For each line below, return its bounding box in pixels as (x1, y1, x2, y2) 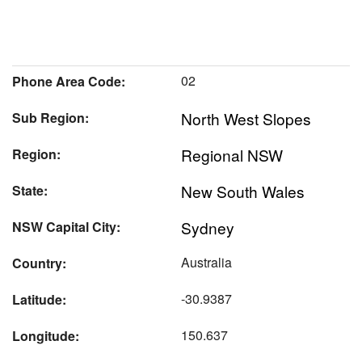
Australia (181, 252, 232, 271)
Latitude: (12, 289, 66, 309)
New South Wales (181, 179, 305, 202)
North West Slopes (181, 107, 311, 129)
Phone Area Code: (12, 71, 125, 90)
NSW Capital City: (12, 217, 120, 236)
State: (12, 180, 48, 200)
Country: (12, 253, 66, 272)
